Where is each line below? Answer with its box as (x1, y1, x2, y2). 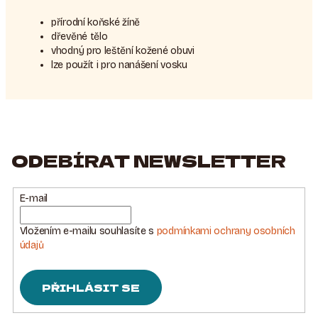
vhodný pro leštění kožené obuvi (51, 45, 194, 57)
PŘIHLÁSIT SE (41, 280, 140, 295)
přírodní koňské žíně (51, 16, 140, 28)
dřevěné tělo (51, 31, 108, 43)
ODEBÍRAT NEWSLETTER (11, 148, 286, 172)
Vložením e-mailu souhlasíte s (19, 224, 157, 237)
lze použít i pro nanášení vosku (51, 59, 187, 71)
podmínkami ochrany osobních (156, 224, 295, 237)
